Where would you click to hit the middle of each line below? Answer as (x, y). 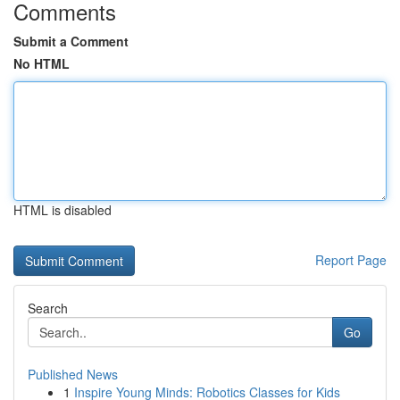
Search (48, 308)
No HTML (42, 63)
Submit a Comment (71, 41)
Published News (73, 374)
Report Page (351, 260)
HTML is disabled (62, 210)
